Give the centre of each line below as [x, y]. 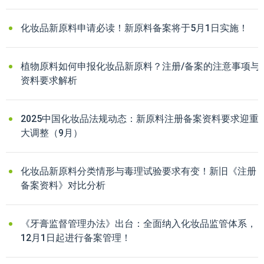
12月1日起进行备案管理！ [76, 237]
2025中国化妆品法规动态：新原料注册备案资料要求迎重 [140, 118]
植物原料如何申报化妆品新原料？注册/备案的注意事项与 [140, 66]
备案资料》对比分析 [63, 185]
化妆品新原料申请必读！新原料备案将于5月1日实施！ [134, 28]
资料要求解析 [49, 80]
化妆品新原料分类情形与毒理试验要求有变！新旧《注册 [138, 171]
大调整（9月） [52, 133]
